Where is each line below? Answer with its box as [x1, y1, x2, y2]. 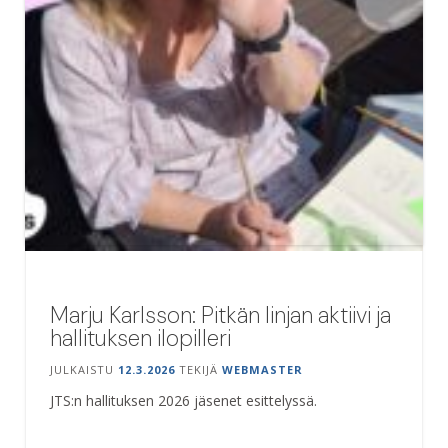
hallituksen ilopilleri [50, 322, 231, 353]
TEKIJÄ [175, 361, 222, 377]
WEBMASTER [222, 361, 303, 377]
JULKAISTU [50, 361, 118, 377]
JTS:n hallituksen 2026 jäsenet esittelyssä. [50, 390, 317, 410]
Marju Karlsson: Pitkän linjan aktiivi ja [50, 299, 391, 330]
